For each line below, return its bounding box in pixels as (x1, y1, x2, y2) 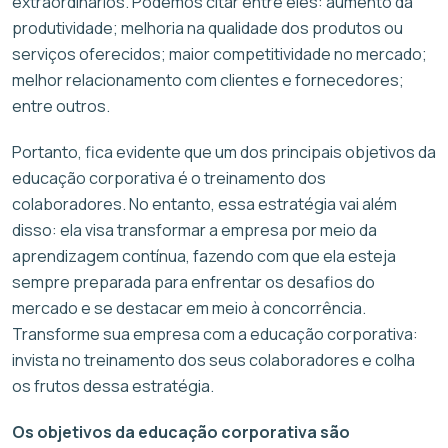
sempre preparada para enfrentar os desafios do (12, 270, 375, 293)
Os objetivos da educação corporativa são (12, 420, 350, 443)
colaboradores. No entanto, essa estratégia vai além (12, 192, 397, 215)
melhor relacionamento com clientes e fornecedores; (12, 68, 404, 91)
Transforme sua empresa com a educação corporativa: (12, 322, 418, 345)
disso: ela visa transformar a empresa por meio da (12, 218, 377, 241)
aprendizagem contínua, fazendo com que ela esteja (12, 244, 396, 267)
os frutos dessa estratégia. (12, 374, 214, 397)
